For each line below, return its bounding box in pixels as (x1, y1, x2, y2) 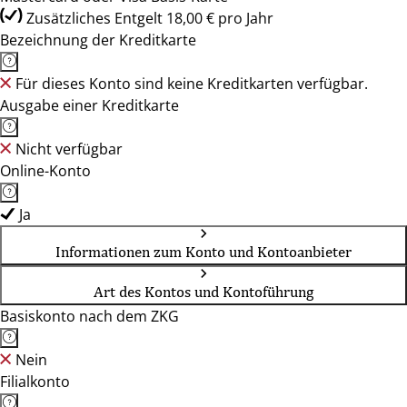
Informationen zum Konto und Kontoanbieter (55, 243, 352, 261)
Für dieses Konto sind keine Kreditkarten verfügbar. (15, 74, 368, 94)
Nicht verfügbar (15, 139, 123, 159)
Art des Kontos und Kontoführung (94, 283, 313, 301)
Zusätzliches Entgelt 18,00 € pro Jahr (26, 8, 273, 28)
